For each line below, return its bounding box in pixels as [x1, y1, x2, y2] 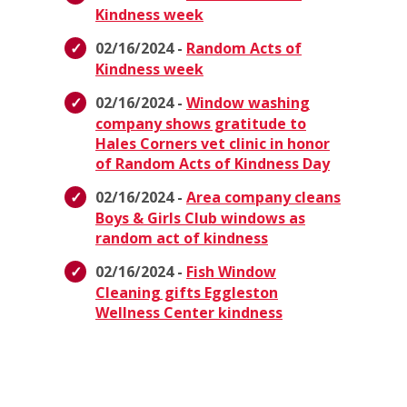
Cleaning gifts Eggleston [95, 283, 278, 303]
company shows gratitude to [95, 114, 306, 134]
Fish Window [186, 262, 276, 283]
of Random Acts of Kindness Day [95, 154, 330, 174]
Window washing [186, 93, 310, 114]
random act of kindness [95, 228, 268, 249]
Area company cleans [186, 187, 341, 208]
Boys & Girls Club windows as [95, 208, 305, 229]
